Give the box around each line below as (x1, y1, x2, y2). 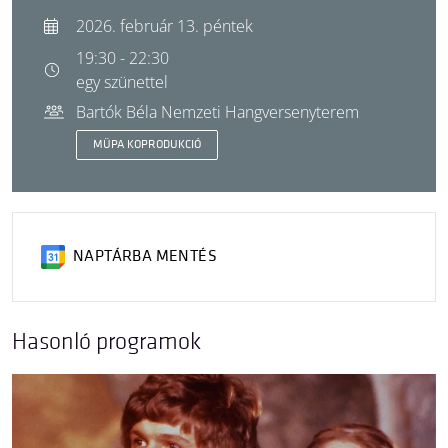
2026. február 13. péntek (76, 15, 253, 37)
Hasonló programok (12, 327, 201, 356)
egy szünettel (76, 71, 168, 93)
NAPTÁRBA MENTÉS (73, 247, 217, 266)
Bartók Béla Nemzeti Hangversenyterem (76, 101, 359, 123)
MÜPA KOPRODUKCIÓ (93, 137, 201, 152)
